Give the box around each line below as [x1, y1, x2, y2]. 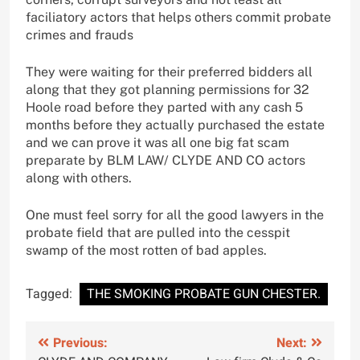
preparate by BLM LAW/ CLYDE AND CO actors [26, 152, 305, 168]
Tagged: [26, 284, 76, 304]
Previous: [53, 333, 108, 353]
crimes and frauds [26, 27, 133, 43]
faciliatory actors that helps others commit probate [26, 9, 331, 25]
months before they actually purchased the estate [26, 117, 325, 133]
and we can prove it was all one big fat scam [26, 134, 289, 150]
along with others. [26, 170, 132, 186]
